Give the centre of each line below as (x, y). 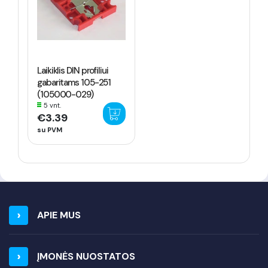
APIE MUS (59, 215)
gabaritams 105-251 (74, 83)
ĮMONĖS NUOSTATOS (86, 256)
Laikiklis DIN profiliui (73, 71)
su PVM (50, 130)
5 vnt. (52, 105)
